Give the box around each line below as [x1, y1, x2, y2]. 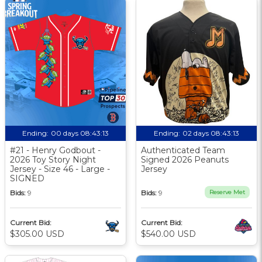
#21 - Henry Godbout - [10, 144, 101, 156]
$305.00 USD [10, 228, 64, 239]
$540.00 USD [141, 228, 196, 239]
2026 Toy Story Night [10, 154, 96, 165]
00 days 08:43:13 [51, 128, 109, 137]
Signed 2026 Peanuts [141, 154, 229, 165]
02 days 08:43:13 [182, 128, 239, 137]
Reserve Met [209, 188, 245, 196]
